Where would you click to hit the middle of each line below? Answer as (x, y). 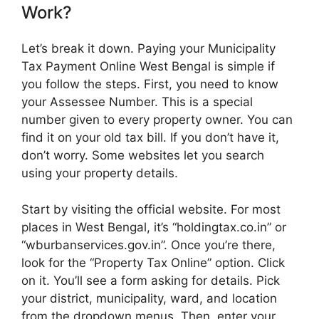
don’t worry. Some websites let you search (143, 156)
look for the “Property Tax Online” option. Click (153, 262)
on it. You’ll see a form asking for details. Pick (151, 280)
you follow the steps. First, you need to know (150, 84)
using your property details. (100, 173)
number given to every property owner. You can (157, 120)
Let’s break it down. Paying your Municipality (148, 49)
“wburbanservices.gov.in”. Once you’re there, (148, 245)
